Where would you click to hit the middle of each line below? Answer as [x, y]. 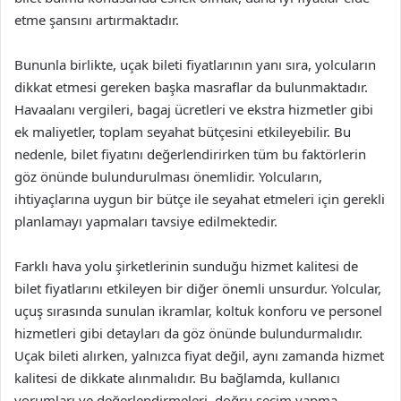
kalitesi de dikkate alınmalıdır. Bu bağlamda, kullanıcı [177, 378]
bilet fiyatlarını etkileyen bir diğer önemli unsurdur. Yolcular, [198, 288]
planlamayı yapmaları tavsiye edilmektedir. [146, 221]
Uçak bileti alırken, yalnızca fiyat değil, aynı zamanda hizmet [199, 355]
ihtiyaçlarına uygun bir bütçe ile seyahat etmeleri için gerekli [200, 199]
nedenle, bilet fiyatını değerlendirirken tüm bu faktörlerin [190, 154]
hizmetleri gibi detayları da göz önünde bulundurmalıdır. [188, 333]
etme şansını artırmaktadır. [97, 20]
